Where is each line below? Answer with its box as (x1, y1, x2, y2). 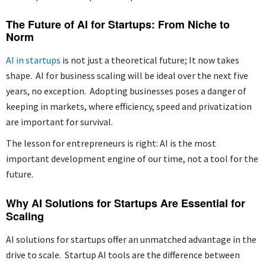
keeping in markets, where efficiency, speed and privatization (6, 100, 252, 112)
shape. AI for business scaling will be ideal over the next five (6, 69, 248, 81)
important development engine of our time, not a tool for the (6, 152, 258, 164)
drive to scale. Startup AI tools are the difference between (6, 248, 240, 261)
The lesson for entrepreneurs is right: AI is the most (6, 137, 216, 149)
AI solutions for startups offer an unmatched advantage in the (6, 233, 256, 245)
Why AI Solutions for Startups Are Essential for (6, 195, 245, 211)
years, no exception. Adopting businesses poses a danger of (6, 84, 246, 97)
